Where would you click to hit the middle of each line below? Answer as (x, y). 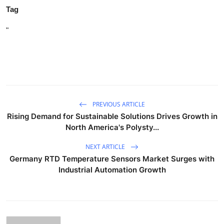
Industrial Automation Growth (112, 170)
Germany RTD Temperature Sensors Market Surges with (112, 159)
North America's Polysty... (112, 127)
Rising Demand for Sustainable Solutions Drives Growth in (112, 116)
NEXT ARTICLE (106, 146)
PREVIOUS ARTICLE (118, 104)
